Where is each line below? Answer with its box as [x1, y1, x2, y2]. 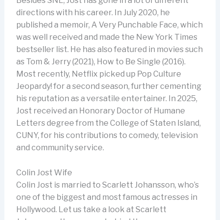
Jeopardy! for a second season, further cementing [16, 82, 201, 91]
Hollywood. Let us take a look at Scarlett [16, 204, 166, 214]
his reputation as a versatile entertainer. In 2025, [16, 94, 197, 104]
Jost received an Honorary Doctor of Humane [16, 106, 185, 116]
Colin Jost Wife [16, 167, 72, 177]
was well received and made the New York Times [16, 32, 197, 42]
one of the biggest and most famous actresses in [16, 192, 197, 202]
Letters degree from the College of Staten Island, [16, 118, 201, 128]
